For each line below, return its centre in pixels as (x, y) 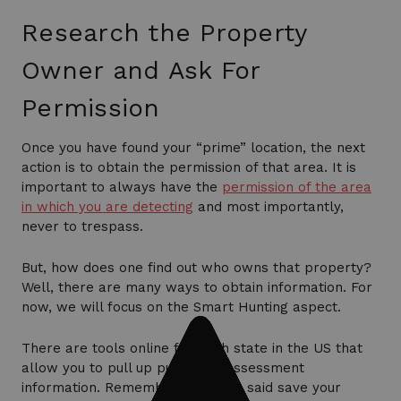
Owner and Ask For (141, 71)
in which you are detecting (107, 207)
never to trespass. (82, 227)
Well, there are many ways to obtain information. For (197, 288)
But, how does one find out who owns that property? (196, 268)
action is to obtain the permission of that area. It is (189, 168)
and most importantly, (269, 207)
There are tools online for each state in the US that (192, 349)
